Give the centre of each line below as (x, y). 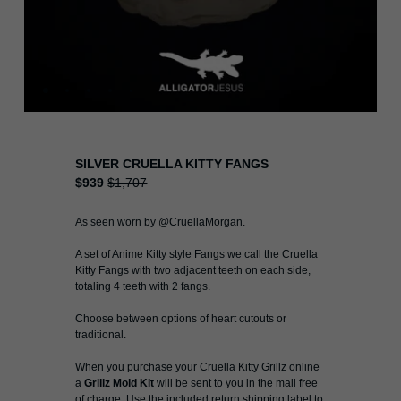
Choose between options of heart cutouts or (181, 319)
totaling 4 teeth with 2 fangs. (143, 286)
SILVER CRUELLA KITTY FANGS (172, 164)
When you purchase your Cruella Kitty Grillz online (198, 367)
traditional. (101, 335)
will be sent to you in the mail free (238, 383)
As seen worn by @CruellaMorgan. (162, 222)
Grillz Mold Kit (119, 383)
